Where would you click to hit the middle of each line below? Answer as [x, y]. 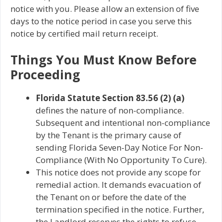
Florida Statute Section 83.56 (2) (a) [110, 98]
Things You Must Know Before [104, 60]
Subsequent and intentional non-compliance [123, 123]
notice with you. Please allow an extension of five [105, 8]
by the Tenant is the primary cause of [109, 135]
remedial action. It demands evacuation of [118, 185]
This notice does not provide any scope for [118, 172]
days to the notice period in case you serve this [101, 21]
